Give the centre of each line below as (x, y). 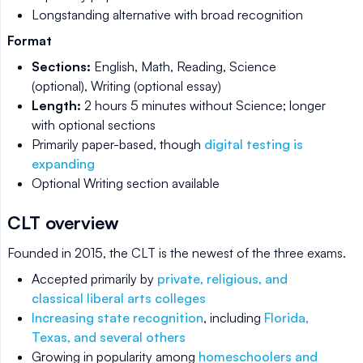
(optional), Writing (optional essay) (126, 85)
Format (30, 40)
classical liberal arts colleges (119, 298)
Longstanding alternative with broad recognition (167, 14)
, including (234, 317)
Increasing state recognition (117, 317)
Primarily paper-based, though (118, 144)
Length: (56, 105)
